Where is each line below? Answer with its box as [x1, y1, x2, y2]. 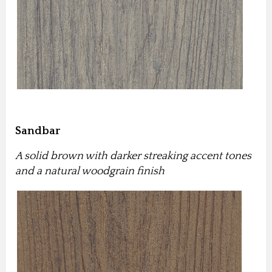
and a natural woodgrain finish [15, 165, 165, 178]
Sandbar [15, 125, 60, 138]
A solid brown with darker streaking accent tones [15, 150, 251, 163]
